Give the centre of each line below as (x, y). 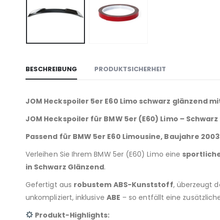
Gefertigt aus (50, 184)
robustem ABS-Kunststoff (123, 184)
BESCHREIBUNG (51, 69)
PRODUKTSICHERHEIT (130, 69)
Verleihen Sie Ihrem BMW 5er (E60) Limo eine (104, 154)
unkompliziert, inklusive (66, 197)
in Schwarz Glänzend (65, 167)
